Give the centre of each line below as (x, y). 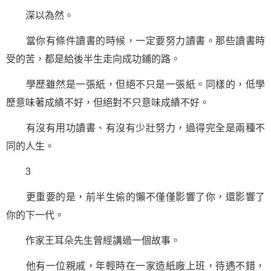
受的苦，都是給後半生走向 (64, 59)
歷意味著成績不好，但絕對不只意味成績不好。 (108, 103)
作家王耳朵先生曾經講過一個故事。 (93, 240)
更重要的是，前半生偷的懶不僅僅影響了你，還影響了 (135, 197)
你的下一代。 (35, 215)
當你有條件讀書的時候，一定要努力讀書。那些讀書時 (135, 41)
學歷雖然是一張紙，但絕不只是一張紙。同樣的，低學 (135, 84)
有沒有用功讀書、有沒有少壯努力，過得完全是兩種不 (135, 128)
